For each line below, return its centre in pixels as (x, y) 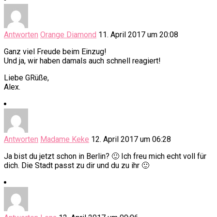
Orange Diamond (68, 35)
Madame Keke (65, 139)
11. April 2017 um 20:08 (138, 35)
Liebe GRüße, (26, 78)
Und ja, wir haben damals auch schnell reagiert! (82, 61)
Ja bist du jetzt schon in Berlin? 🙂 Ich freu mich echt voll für (105, 156)
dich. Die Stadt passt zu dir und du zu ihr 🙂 (77, 166)
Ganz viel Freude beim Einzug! (55, 52)
